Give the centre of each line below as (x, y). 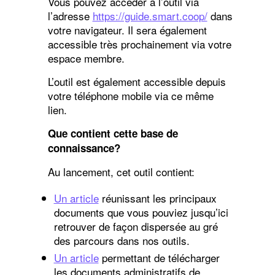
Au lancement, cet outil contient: (121, 171)
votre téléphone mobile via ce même (130, 95)
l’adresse (70, 15)
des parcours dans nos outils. (122, 240)
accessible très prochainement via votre (139, 44)
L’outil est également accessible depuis (137, 81)
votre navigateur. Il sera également (127, 29)
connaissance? (84, 148)
